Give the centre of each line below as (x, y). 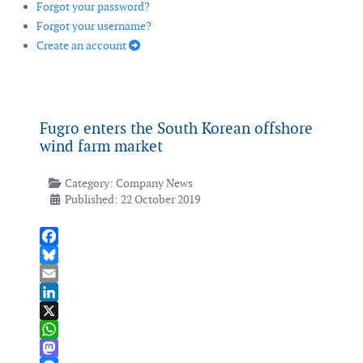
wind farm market (101, 147)
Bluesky (59, 273)
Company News (154, 184)
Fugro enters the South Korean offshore (176, 129)
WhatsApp (66, 348)
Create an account (83, 46)
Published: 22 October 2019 (132, 200)
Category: (89, 184)
